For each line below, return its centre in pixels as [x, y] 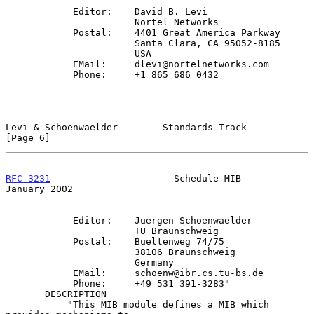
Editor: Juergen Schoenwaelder [39, 220]
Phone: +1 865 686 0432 [39, 74]
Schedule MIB [146, 178]
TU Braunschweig [70, 231]
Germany [70, 262]
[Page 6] [28, 137]
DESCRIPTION [25, 294]
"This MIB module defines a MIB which [36, 304]
